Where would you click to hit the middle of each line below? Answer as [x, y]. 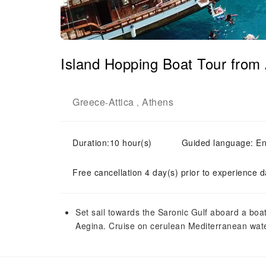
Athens [158, 102]
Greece [89, 102]
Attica [121, 102]
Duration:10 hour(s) [112, 142]
